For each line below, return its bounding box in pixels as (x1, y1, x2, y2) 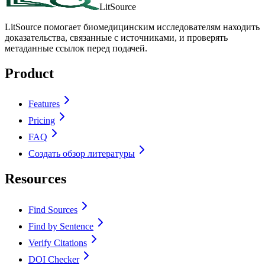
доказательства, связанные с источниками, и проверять (5, 32, 228, 43)
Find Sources (28, 205, 77, 215)
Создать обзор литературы (28, 148, 135, 159)
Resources (5, 171, 66, 187)
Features (28, 99, 60, 109)
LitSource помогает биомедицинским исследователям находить (5, 21, 260, 32)
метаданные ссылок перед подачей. (5, 43, 147, 53)
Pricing (28, 115, 55, 126)
